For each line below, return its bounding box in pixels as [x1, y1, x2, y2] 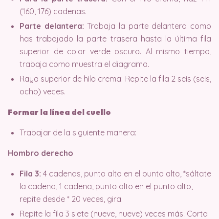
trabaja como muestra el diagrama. [20, 59, 149, 69]
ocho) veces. [20, 86, 66, 96]
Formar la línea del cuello [8, 107, 111, 117]
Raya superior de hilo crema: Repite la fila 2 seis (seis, [20, 73, 211, 84]
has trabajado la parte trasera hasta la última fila [20, 33, 211, 44]
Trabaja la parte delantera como [84, 21, 212, 31]
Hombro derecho [8, 148, 73, 158]
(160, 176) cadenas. [20, 6, 87, 16]
